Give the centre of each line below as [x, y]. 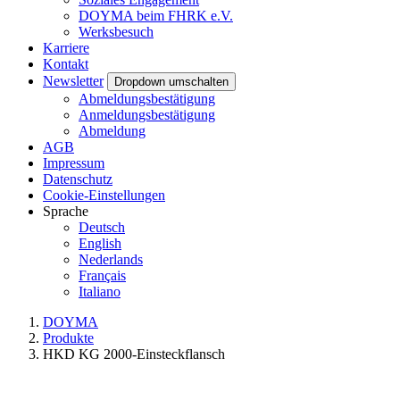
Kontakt [66, 64]
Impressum [74, 163]
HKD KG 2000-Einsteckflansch [134, 354]
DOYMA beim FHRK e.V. [156, 16]
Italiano [100, 292]
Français [102, 275]
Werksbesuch [116, 32]
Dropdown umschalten [171, 82]
